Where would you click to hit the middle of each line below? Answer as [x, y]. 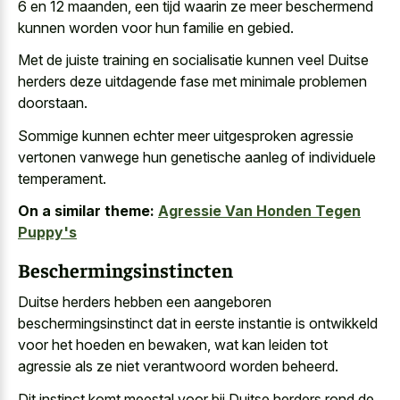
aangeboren [233, 302]
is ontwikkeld [335, 324]
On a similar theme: [86, 211]
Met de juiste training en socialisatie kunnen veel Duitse [193, 60]
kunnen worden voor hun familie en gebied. [156, 27]
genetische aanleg [229, 157]
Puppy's [47, 233]
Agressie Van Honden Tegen [259, 211]
